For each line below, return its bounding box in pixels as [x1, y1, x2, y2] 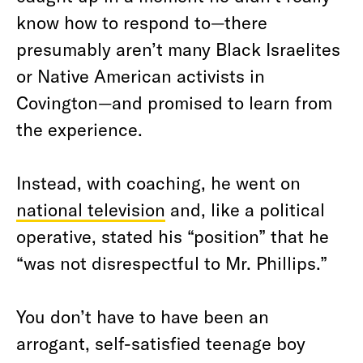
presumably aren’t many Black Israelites [16, 38, 340, 59]
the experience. [16, 118, 143, 139]
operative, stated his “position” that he [16, 225, 329, 246]
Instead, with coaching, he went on [16, 172, 301, 193]
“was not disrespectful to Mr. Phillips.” [16, 252, 327, 273]
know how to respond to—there [16, 11, 267, 32]
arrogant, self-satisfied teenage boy [16, 332, 305, 353]
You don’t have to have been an [16, 305, 269, 327]
